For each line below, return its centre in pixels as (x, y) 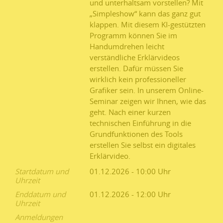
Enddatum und (40, 194)
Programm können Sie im (133, 35)
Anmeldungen (39, 217)
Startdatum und (42, 171)
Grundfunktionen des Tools (136, 134)
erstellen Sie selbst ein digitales (143, 145)
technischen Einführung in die (140, 123)
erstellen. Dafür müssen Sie (136, 68)
